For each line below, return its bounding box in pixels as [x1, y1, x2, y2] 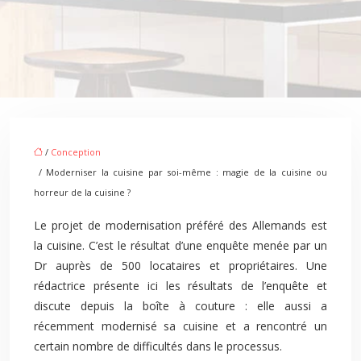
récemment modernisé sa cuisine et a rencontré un [34, 318, 327, 334]
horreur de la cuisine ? [34, 186, 131, 198]
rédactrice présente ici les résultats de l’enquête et [34, 278, 327, 293]
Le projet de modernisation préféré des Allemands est [34, 218, 327, 233]
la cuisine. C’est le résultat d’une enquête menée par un [34, 238, 327, 253]
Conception [51, 146, 101, 158]
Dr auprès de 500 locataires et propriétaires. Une [34, 258, 327, 273]
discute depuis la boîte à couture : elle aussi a [34, 298, 327, 313]
